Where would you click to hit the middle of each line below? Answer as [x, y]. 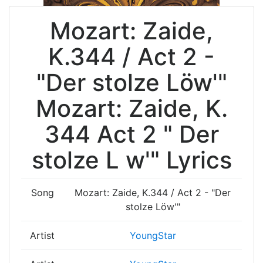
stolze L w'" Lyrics [131, 160]
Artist [42, 235]
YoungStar [153, 235]
